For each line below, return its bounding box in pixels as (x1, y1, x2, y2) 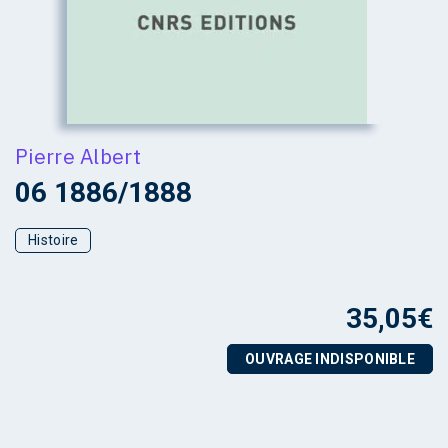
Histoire (28, 232, 79, 248)
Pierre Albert (15, 142, 141, 170)
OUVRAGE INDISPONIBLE (245, 351, 415, 367)
